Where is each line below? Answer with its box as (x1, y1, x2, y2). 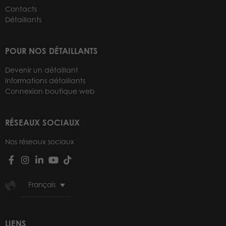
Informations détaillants (5, 76, 85, 85)
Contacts (5, 4, 37, 13)
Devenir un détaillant (5, 65, 78, 74)
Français (28, 180, 55, 189)
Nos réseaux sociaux (5, 137, 74, 146)
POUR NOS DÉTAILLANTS (5, 45, 98, 56)
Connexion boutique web (5, 86, 95, 95)
